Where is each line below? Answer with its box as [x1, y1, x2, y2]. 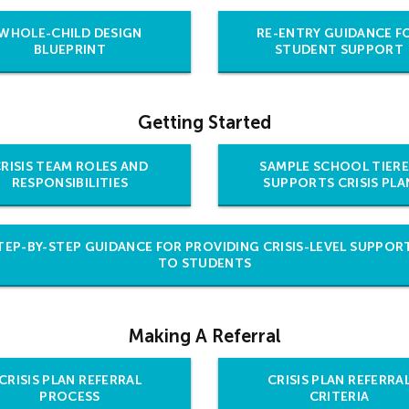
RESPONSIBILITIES [11, 175, 129, 192]
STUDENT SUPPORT [274, 42, 404, 58]
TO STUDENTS [157, 256, 252, 272]
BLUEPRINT [33, 42, 107, 58]
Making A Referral [128, 325, 281, 348]
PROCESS [39, 389, 100, 405]
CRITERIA [309, 389, 370, 405]
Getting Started [138, 111, 271, 134]
